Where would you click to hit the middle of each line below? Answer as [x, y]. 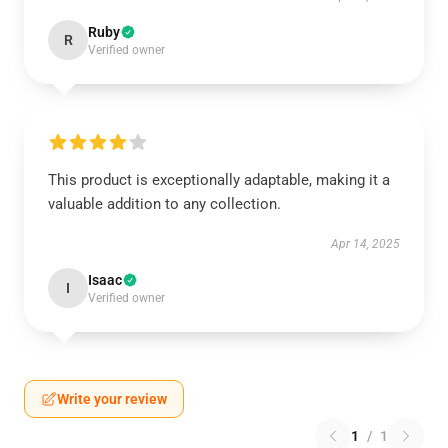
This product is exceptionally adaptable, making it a [219, 180]
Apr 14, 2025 [365, 244]
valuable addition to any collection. [164, 204]
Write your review [112, 399]
